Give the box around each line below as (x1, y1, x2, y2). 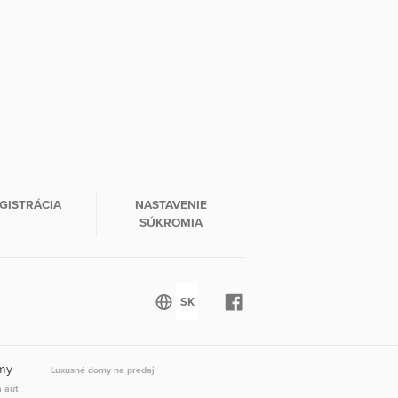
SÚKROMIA (139, 215, 203, 230)
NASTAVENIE (135, 197, 208, 212)
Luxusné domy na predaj (51, 363, 155, 375)
